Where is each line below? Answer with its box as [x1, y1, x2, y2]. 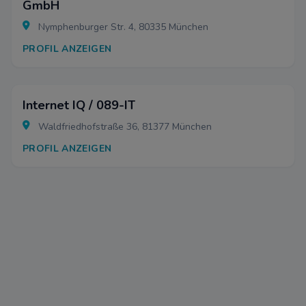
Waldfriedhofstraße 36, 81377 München [36, 120, 212, 133]
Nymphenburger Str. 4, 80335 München [36, 20, 208, 33]
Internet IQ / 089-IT [23, 97, 135, 113]
